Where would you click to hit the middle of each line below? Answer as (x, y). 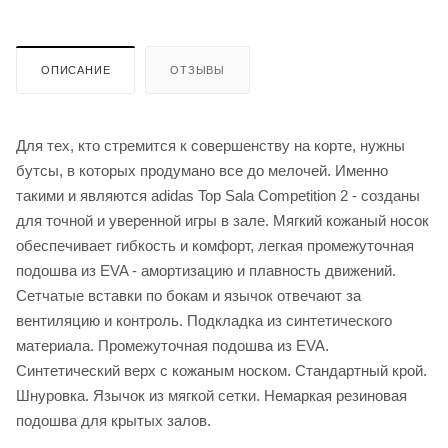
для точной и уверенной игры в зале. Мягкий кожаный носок (222, 220)
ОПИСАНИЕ (76, 69)
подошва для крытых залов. (113, 420)
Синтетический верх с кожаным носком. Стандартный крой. (221, 370)
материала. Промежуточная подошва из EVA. (172, 345)
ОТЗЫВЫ (198, 69)
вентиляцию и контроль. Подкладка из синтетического (204, 320)
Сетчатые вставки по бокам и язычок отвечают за (188, 295)
